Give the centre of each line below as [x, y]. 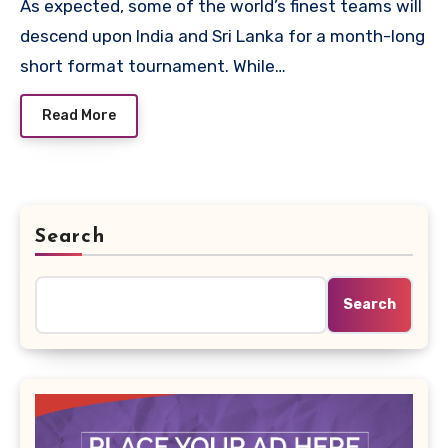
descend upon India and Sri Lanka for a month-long [222, 36]
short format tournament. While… [153, 66]
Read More [79, 115]
